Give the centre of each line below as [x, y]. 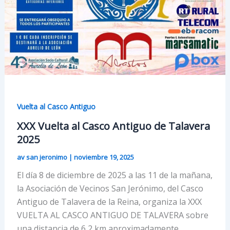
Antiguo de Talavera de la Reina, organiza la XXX [109, 202]
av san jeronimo [43, 157]
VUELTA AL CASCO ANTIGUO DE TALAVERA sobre [112, 215]
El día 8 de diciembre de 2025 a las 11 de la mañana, [114, 175]
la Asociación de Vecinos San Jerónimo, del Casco [110, 189]
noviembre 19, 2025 [104, 157]
